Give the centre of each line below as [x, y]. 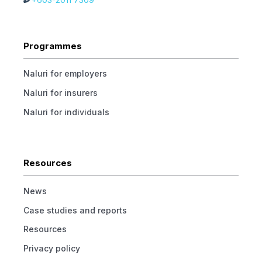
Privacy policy [52, 249]
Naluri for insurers [61, 92]
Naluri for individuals [66, 112]
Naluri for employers [65, 73]
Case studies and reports [75, 210]
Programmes [53, 46]
